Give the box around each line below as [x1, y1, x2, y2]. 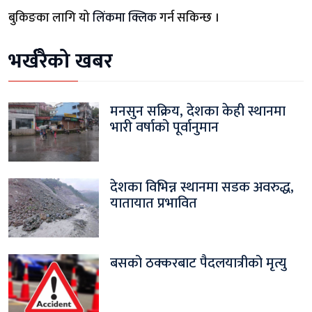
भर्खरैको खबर [8, 43, 113, 79]
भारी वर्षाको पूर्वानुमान [110, 115, 219, 139]
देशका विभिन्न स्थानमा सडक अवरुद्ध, [110, 175, 294, 199]
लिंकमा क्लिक [93, 7, 157, 29]
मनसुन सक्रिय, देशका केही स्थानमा [110, 99, 286, 123]
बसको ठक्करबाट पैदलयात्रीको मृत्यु [110, 251, 286, 275]
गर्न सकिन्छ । [157, 7, 219, 29]
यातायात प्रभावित [110, 191, 197, 215]
